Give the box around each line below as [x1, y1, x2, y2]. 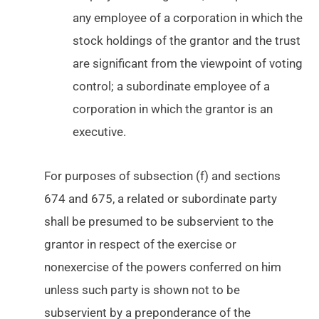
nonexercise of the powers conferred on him [44, 260, 282, 275]
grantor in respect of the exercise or [44, 237, 237, 252]
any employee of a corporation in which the [73, 11, 303, 26]
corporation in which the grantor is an [73, 102, 273, 117]
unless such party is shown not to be [44, 283, 241, 298]
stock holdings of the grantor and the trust [73, 33, 301, 48]
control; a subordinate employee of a [73, 79, 271, 94]
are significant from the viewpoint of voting [73, 56, 303, 71]
